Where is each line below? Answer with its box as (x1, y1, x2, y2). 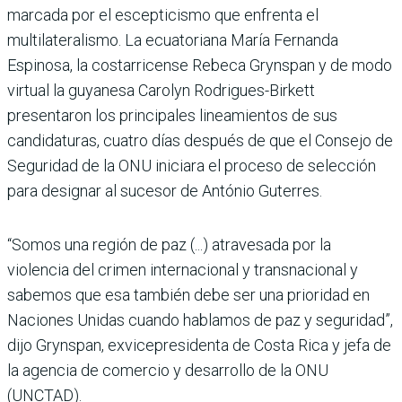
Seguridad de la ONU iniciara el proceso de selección (7, 155, 376, 175)
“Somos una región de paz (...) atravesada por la (7, 234, 331, 254)
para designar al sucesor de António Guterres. (7, 180, 322, 200)
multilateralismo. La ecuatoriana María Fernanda (7, 30, 338, 49)
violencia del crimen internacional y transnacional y (7, 259, 358, 279)
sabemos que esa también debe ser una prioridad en (7, 284, 370, 304)
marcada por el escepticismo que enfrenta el (7, 4, 319, 24)
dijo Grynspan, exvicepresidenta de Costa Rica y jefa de (7, 335, 391, 354)
